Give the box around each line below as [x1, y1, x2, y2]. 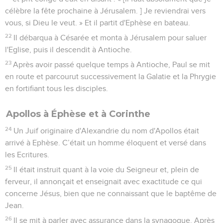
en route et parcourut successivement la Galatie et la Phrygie [5, 72, 216, 81]
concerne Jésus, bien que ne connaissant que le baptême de [5, 189, 217, 198]
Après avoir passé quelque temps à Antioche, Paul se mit [13, 60, 211, 69]
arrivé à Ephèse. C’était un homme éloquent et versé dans [5, 138, 206, 147]
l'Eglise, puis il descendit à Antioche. [5, 45, 132, 54]
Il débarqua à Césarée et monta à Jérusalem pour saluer [13, 33, 207, 42]
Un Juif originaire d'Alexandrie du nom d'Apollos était [13, 126, 200, 135]
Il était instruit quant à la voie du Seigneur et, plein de [13, 165, 200, 174]
